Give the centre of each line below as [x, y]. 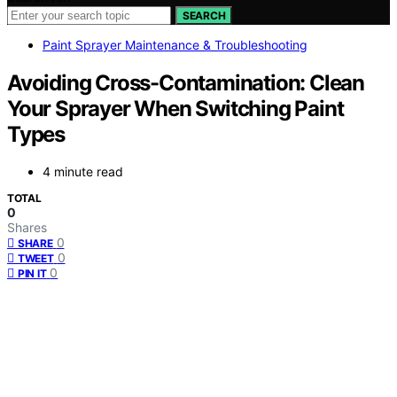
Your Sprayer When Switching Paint [175, 108]
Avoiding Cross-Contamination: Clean [186, 82]
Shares [27, 228]
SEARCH [204, 15]
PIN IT [32, 274]
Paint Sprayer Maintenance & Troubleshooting [175, 44]
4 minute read [83, 172]
